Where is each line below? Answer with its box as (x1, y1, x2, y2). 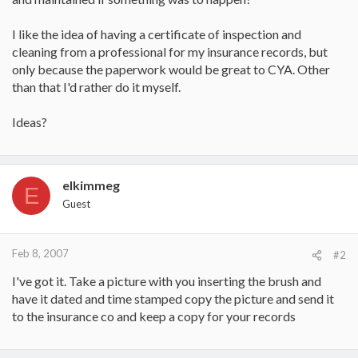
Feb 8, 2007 (12, 247, 69, 260)
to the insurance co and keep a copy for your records (12, 308, 296, 324)
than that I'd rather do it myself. (12, 79, 181, 94)
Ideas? (12, 114, 47, 129)
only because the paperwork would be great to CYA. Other (12, 62, 330, 77)
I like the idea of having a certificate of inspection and (12, 26, 301, 42)
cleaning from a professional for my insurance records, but (12, 44, 328, 59)
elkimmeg (62, 177, 120, 193)
